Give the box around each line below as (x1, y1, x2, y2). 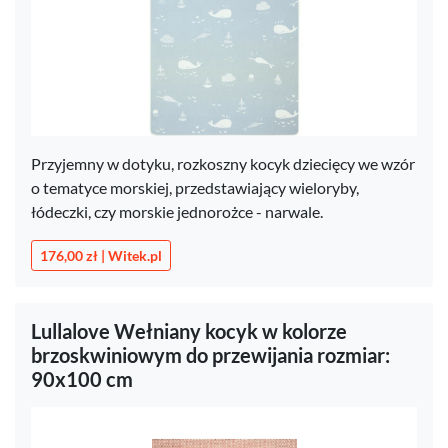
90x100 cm (31, 367, 133, 391)
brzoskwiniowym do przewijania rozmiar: (31, 343, 390, 367)
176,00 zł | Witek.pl (40, 247, 162, 264)
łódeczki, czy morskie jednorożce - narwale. (31, 202, 323, 221)
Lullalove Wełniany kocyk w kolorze (31, 319, 347, 343)
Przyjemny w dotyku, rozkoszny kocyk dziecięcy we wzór (31, 154, 415, 173)
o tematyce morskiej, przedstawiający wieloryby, (31, 178, 359, 197)
